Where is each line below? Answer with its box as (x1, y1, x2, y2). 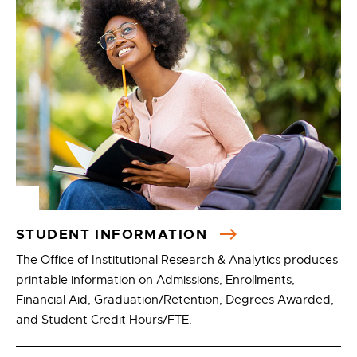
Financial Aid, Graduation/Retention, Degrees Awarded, (16, 292, 334, 307)
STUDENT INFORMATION (16, 226, 213, 243)
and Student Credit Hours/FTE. (16, 312, 192, 327)
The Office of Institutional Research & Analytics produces (16, 253, 338, 267)
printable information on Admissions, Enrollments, (16, 273, 295, 287)
